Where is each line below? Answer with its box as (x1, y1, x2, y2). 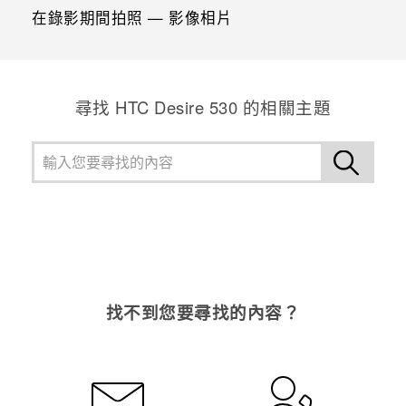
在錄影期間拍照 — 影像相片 (32, 6, 232, 29)
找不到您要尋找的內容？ (105, 300, 301, 325)
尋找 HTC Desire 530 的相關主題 (74, 95, 332, 120)
